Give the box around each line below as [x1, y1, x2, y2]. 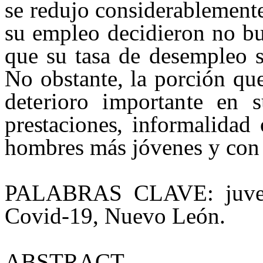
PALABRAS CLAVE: [5, 180, 226, 206]
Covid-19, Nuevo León [5, 203, 220, 229]
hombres [5, 134, 84, 160]
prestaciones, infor [5, 112, 177, 137]
